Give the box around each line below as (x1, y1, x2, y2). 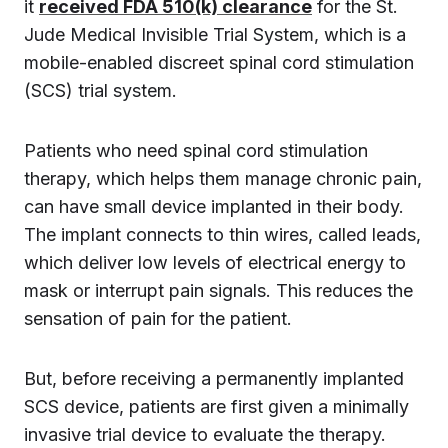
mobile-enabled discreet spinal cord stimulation (24, 52, 414, 73)
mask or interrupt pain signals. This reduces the (24, 280, 413, 301)
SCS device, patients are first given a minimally (24, 396, 409, 417)
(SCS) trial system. (24, 80, 177, 101)
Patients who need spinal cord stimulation (24, 140, 368, 161)
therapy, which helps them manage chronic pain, (24, 168, 422, 189)
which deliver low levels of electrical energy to (24, 252, 406, 273)
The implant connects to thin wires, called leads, (24, 224, 421, 245)
